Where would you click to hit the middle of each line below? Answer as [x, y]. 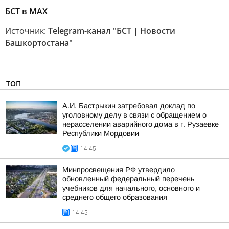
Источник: [27, 31]
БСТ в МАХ [26, 11]
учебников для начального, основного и [131, 188]
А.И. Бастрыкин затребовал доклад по [129, 106]
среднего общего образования [115, 197]
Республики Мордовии [101, 133]
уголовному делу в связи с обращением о [134, 115]
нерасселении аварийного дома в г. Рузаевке [141, 124]
